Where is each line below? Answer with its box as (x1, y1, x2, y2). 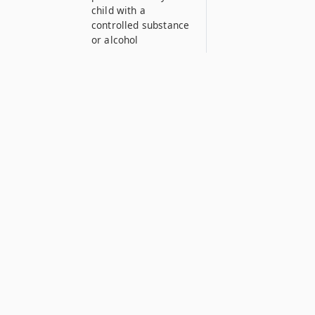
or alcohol (91, 33, 139, 46)
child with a (91, 4, 146, 17)
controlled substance (91, 18, 190, 32)
